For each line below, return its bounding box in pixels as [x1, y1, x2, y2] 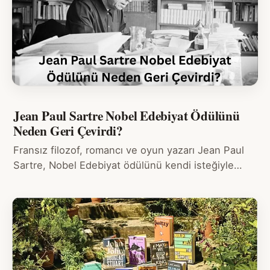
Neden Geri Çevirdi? [13, 121, 123, 140]
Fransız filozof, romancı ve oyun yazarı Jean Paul [13, 144, 244, 157]
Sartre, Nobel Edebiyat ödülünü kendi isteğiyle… [13, 159, 242, 172]
